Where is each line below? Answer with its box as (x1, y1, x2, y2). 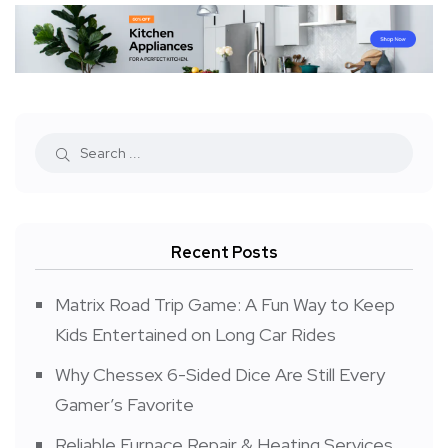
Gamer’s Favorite (55, 393, 194, 417)
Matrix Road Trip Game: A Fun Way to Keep (55, 293, 395, 317)
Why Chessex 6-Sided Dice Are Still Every (55, 363, 385, 387)
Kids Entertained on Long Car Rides (55, 323, 336, 347)
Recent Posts (170, 242, 278, 264)
